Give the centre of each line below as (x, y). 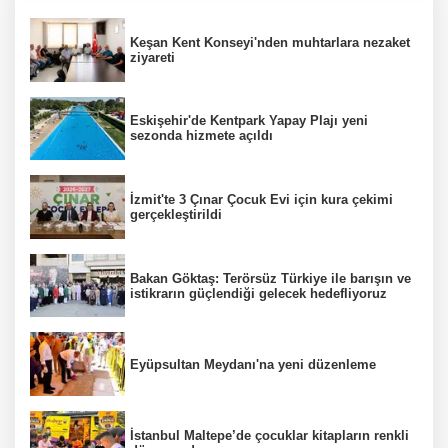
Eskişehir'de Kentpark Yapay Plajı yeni (249, 121)
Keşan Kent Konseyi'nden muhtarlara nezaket (270, 42)
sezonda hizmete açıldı (201, 136)
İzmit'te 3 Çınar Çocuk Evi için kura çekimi (261, 199)
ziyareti (152, 57)
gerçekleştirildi (176, 214)
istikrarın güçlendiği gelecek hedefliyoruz (258, 293)
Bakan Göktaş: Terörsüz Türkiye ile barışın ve (270, 278)
